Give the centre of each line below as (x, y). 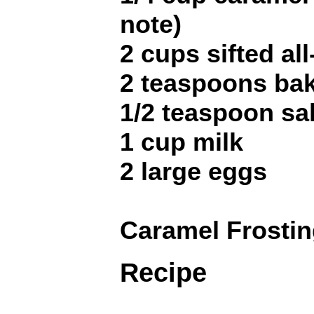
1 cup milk (182, 142)
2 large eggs (193, 171)
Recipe (163, 273)
